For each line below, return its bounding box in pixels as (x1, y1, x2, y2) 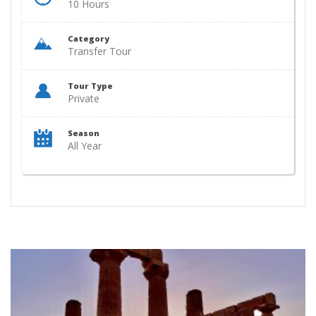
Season (68, 128, 99, 138)
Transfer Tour (68, 44, 131, 58)
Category (68, 33, 109, 44)
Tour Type (68, 80, 113, 91)
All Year (68, 139, 102, 152)
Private (68, 92, 99, 105)
